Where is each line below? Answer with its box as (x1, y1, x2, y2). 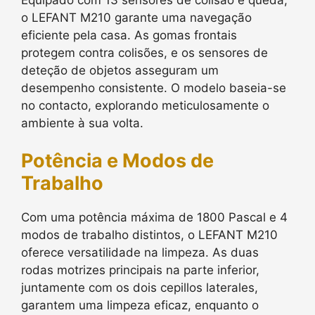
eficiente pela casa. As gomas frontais (21, 27, 237, 42)
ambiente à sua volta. (21, 115, 143, 130)
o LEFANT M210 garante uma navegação (21, 10, 252, 25)
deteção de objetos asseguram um (21, 63, 219, 77)
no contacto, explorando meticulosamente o (21, 98, 269, 112)
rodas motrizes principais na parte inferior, (21, 263, 259, 277)
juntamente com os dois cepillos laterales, (21, 281, 258, 295)
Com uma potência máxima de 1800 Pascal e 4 (21, 210, 288, 224)
